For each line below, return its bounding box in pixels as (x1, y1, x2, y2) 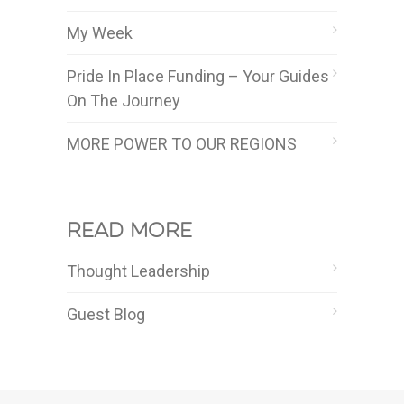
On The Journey (67, 90, 180, 110)
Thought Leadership (67, 261, 210, 280)
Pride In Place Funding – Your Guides (67, 66, 329, 86)
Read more (67, 222, 192, 241)
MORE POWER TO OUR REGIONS (67, 133, 297, 153)
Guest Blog (67, 304, 145, 324)
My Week (67, 23, 133, 42)
